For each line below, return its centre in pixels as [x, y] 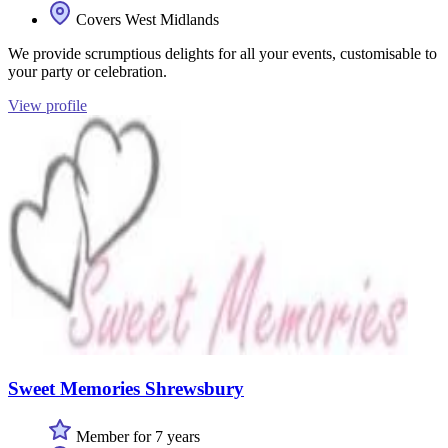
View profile [47, 105]
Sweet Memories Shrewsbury [126, 388]
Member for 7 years [136, 437]
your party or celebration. [87, 71]
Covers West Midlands [145, 19]
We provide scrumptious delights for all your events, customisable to [222, 53]
